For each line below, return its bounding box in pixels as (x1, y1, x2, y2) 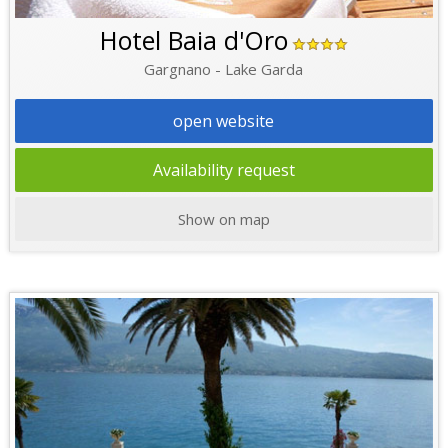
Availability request (152, 158, 295, 181)
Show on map (177, 208, 270, 229)
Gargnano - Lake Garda (144, 58, 304, 79)
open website (173, 109, 275, 132)
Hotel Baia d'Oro (99, 22, 288, 57)
